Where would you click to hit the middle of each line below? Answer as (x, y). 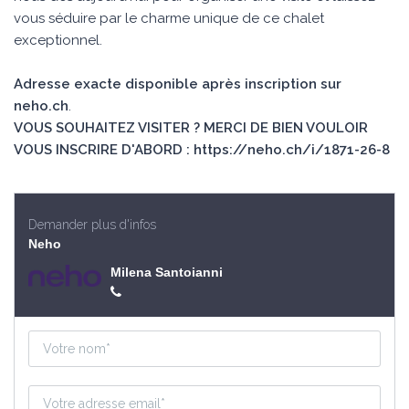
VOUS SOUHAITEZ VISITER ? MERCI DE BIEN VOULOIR (191, 128)
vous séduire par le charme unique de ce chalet (169, 18)
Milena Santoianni (167, 272)
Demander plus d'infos (92, 225)
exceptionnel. (58, 40)
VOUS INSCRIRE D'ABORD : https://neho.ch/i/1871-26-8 (202, 150)
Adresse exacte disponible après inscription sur (178, 84)
